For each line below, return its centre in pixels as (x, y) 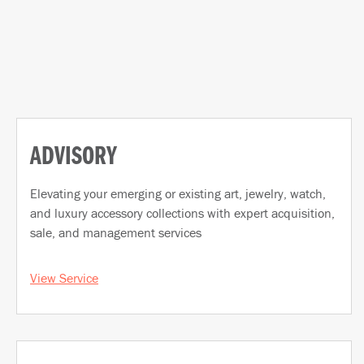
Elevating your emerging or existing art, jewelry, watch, (178, 193)
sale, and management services (116, 232)
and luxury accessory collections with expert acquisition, (182, 212)
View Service (64, 277)
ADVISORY (81, 157)
